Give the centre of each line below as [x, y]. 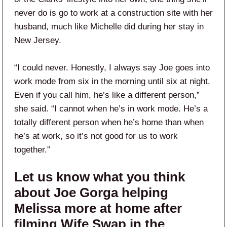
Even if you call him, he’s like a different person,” [107, 95]
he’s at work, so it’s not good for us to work [96, 136]
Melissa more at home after [98, 208]
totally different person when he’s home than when [109, 122]
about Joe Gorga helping [91, 193]
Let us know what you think [100, 177]
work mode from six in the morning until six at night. [112, 81]
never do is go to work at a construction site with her [113, 13]
